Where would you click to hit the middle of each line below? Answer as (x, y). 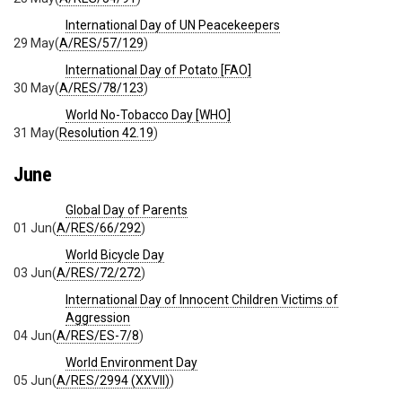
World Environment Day (131, 363)
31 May (34, 132)
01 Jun (33, 228)
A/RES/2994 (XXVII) (113, 381)
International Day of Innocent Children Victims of (202, 300)
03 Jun (33, 273)
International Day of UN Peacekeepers (173, 25)
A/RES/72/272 (99, 273)
